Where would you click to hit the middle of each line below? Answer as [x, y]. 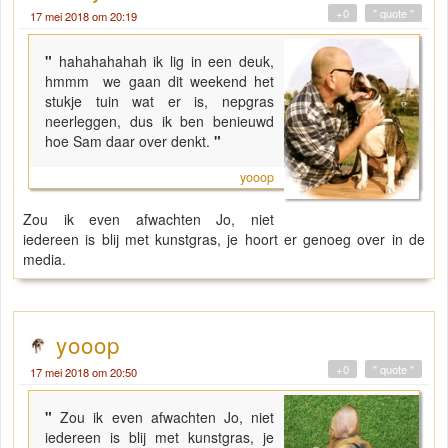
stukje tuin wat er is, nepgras [160, 101]
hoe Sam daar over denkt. [127, 141]
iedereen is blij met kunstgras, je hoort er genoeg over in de [224, 239]
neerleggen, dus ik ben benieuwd [160, 121]
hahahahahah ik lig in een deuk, [166, 61]
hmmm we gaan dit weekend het [160, 81]
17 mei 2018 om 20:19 [83, 16]
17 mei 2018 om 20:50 [83, 372]
